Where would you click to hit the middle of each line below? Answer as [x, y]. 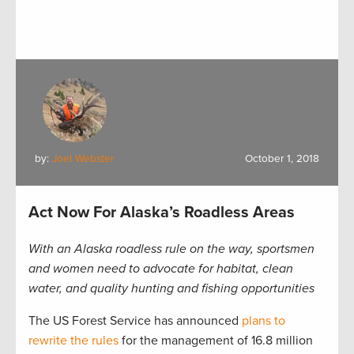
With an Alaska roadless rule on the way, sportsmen [171, 249]
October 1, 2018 [282, 159]
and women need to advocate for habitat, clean [161, 269]
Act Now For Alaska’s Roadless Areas [162, 213]
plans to [264, 321]
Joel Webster [83, 159]
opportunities [278, 289]
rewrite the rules [73, 341]
